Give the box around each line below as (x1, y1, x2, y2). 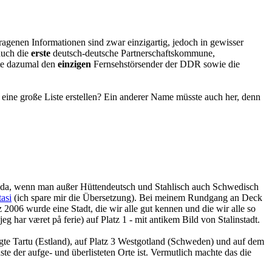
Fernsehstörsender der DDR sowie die (91, 59, 240, 70)
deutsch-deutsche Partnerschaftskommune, (50, 48, 215, 59)
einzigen (58, 59, 91, 70)
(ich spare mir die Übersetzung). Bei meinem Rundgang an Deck (12, 192, 262, 203)
